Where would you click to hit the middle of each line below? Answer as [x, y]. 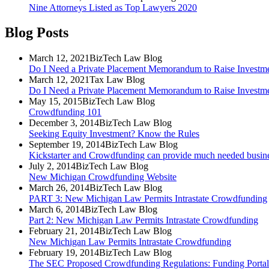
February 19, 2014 [64, 253]
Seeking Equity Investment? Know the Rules [114, 134]
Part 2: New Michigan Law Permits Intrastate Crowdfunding [144, 220]
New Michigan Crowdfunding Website [103, 177]
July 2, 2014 [52, 166]
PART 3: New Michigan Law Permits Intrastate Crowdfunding [148, 199]
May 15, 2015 [56, 101]
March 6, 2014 [57, 210]
